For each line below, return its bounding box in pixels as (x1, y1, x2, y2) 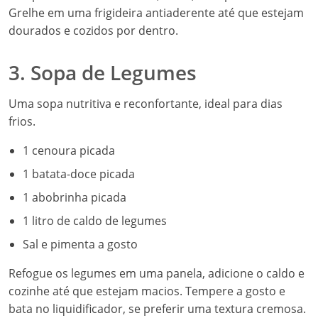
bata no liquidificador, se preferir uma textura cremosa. (9, 301, 306, 317)
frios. (9, 114, 35, 129)
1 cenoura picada (23, 143, 115, 158)
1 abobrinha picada (23, 190, 126, 205)
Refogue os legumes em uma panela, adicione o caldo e (9, 265, 305, 281)
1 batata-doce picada (23, 166, 135, 182)
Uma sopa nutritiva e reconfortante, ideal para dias (9, 96, 283, 111)
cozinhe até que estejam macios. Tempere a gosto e (9, 283, 285, 299)
